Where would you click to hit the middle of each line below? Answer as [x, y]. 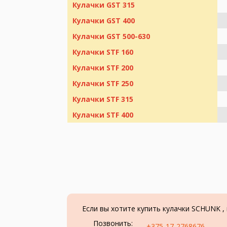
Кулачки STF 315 [103, 99]
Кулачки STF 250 [103, 83]
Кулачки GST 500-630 [111, 36]
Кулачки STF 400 [103, 115]
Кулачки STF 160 [103, 52]
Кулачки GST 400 [104, 20]
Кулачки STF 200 [103, 67]
